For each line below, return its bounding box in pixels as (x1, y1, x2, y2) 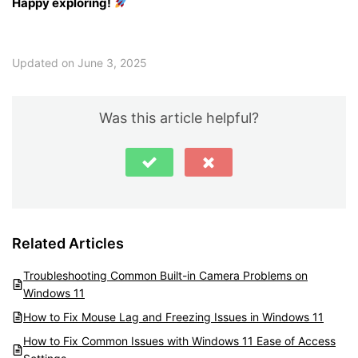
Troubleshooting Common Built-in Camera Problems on (23, 268, 308, 282)
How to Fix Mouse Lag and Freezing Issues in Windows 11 (23, 309, 324, 324)
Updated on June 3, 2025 (12, 55, 147, 70)
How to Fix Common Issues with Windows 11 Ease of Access (23, 333, 336, 348)
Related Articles (12, 234, 124, 252)
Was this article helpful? (99, 109, 259, 126)
